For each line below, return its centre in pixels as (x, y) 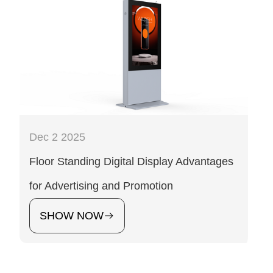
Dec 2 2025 (57, 137)
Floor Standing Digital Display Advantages (131, 161)
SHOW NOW (72, 215)
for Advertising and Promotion (101, 186)
